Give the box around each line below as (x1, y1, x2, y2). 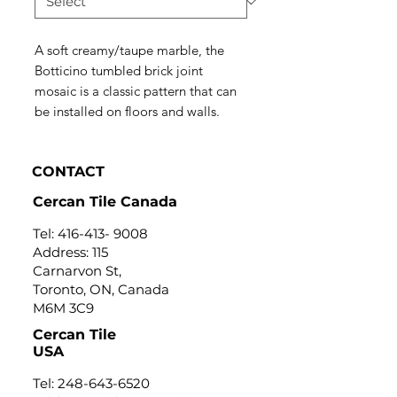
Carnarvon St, (33, 262, 121, 279)
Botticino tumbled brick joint (35, 62, 203, 79)
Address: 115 (33, 244, 108, 261)
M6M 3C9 (33, 300, 94, 316)
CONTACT (32, 163, 105, 180)
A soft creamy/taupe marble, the (35, 42, 224, 58)
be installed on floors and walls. (35, 103, 227, 120)
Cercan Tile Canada (33, 193, 177, 210)
